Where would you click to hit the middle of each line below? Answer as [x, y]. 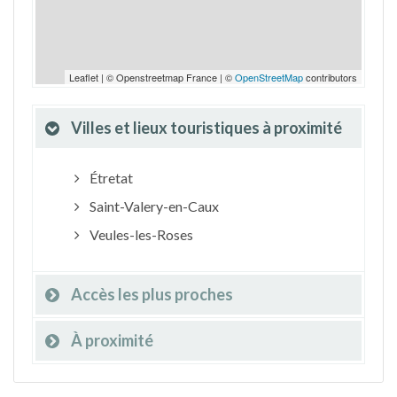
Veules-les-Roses [140, 234]
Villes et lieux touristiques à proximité [206, 128]
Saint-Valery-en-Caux [152, 206]
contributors [330, 77]
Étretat [109, 178]
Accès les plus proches [152, 294]
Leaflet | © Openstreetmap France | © [152, 77]
